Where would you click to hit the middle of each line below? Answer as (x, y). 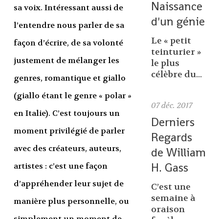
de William (178, 153)
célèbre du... (176, 75)
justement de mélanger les (66, 61)
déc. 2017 (176, 106)
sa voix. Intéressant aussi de (68, 8)
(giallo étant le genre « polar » (72, 96)
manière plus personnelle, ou (71, 201)
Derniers (173, 122)
